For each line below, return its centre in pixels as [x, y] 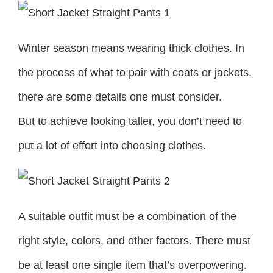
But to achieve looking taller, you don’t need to [130, 121]
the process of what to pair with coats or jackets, [135, 72]
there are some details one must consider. [120, 97]
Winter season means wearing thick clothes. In [131, 48]
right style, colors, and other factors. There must [134, 240]
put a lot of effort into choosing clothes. [112, 145]
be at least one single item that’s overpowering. [133, 265]
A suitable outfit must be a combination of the [127, 216]
